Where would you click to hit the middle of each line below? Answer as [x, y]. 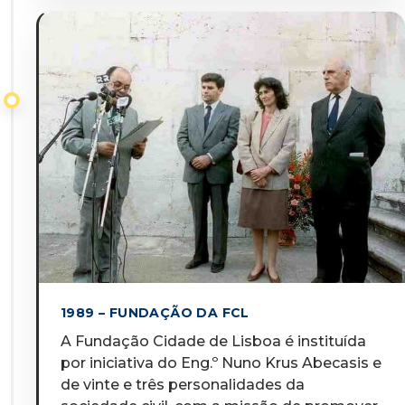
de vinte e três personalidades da [183, 385]
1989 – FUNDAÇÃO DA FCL [155, 313]
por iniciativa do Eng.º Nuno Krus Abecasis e [221, 363]
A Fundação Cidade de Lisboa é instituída [213, 341]
